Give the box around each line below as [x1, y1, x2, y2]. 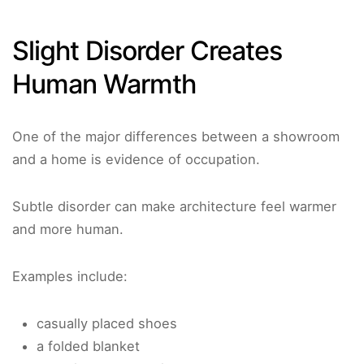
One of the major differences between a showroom [12, 128, 340, 145]
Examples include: [12, 268, 128, 285]
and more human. [12, 221, 123, 238]
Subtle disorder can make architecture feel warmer [12, 198, 336, 215]
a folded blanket [37, 338, 140, 355]
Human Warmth [12, 68, 196, 101]
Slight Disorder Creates [12, 35, 282, 67]
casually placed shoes [37, 315, 177, 332]
